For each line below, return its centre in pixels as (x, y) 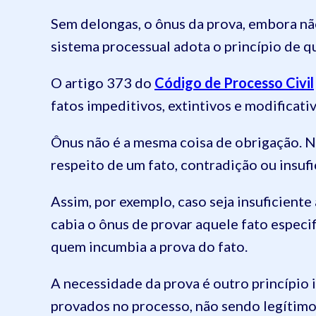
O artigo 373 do (103, 83)
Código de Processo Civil (234, 83)
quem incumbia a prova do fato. (149, 247)
